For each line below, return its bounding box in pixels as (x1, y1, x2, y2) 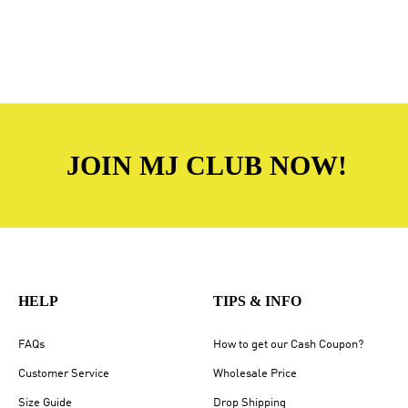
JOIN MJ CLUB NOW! (66, 149, 347, 180)
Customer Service (18, 367, 109, 380)
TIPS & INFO (213, 292, 301, 309)
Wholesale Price (213, 367, 297, 380)
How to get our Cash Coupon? (213, 338, 363, 351)
